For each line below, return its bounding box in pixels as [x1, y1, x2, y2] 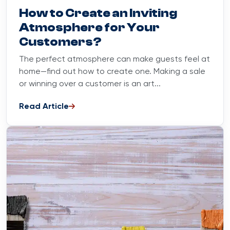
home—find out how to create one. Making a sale [19, 67, 205, 76]
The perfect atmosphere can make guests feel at [19, 55, 210, 64]
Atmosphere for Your [19, 20, 160, 34]
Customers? [19, 34, 102, 49]
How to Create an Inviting [19, 6, 177, 20]
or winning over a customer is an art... [19, 80, 161, 88]
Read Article [19, 102, 69, 111]
